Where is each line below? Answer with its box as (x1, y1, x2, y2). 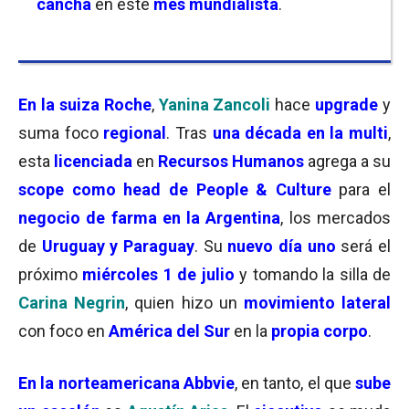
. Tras (166, 123, 213, 142)
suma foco (18, 123, 104, 142)
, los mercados (280, 208, 392, 227)
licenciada (50, 152, 136, 171)
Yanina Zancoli (153, 95, 271, 114)
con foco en (18, 321, 109, 341)
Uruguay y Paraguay (41, 236, 195, 256)
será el (341, 236, 392, 256)
